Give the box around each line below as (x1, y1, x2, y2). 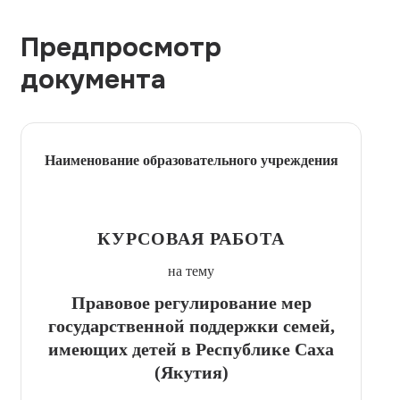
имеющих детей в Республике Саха (48, 338, 334, 359)
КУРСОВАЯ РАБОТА (97, 228, 285, 248)
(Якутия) (154, 362, 229, 382)
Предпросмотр (21, 29, 221, 64)
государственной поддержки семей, (47, 315, 335, 336)
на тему (168, 262, 214, 279)
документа (21, 62, 166, 96)
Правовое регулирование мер (71, 292, 312, 312)
